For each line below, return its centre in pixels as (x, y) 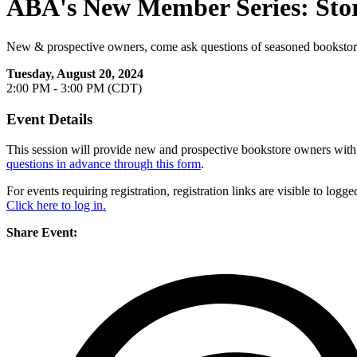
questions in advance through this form (104, 164)
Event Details (49, 119)
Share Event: (42, 233)
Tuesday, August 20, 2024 (75, 73)
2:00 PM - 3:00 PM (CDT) (74, 88)
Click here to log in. (56, 206)
